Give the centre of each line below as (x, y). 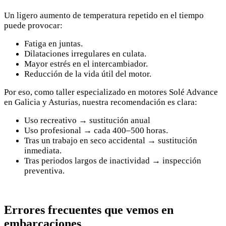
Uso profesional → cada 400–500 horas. (96, 130)
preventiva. (44, 171)
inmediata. (43, 150)
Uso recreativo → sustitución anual (87, 120)
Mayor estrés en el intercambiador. (86, 64)
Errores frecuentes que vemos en (89, 210)
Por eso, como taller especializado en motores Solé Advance (111, 92)
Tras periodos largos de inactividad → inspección (113, 160)
